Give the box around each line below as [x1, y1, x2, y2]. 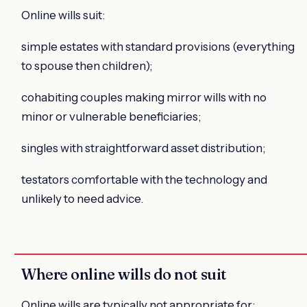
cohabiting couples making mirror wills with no [21, 90, 267, 104]
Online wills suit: [21, 8, 105, 22]
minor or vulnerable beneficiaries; [21, 109, 201, 123]
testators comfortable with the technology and [21, 172, 267, 186]
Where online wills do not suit [21, 264, 226, 284]
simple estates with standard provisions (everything [21, 39, 295, 53]
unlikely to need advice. [21, 191, 143, 206]
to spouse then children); [21, 58, 152, 73]
